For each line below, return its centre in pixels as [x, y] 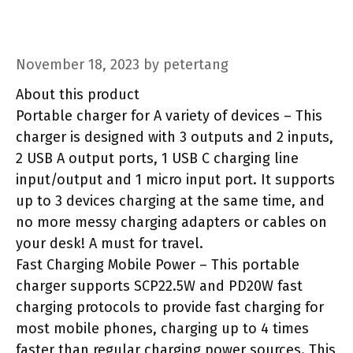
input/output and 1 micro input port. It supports [175, 180]
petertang [196, 65]
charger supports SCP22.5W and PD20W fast [159, 286]
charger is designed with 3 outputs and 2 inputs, [175, 137]
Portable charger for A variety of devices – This [169, 116]
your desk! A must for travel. [110, 243]
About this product [78, 95]
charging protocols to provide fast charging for [170, 307]
